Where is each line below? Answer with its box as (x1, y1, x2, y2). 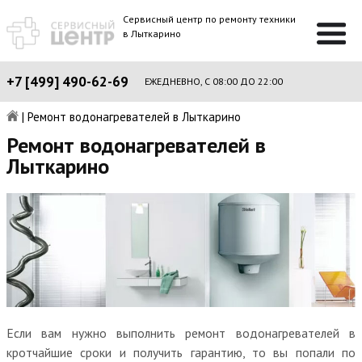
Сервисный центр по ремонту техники (123, 13, 297, 25)
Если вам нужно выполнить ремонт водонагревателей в (6, 324, 356, 341)
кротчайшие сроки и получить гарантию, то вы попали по (6, 343, 356, 360)
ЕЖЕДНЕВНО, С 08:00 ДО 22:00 (145, 75, 283, 87)
